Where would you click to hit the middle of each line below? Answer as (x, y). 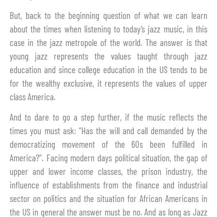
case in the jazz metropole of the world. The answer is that (108, 42)
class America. (33, 96)
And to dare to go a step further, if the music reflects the (108, 117)
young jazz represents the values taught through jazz (108, 56)
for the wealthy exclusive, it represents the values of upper (108, 83)
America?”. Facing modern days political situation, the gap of (108, 158)
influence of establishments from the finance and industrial (108, 185)
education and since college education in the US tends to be (108, 69)
